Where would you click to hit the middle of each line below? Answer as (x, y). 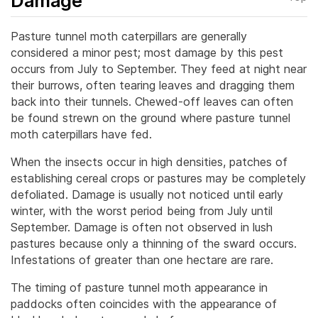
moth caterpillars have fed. (81, 134)
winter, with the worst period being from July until (142, 210)
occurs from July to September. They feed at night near (159, 68)
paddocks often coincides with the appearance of (144, 303)
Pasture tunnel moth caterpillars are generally (129, 36)
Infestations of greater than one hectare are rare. (142, 259)
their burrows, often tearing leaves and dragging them (153, 85)
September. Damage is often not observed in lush (142, 227)
